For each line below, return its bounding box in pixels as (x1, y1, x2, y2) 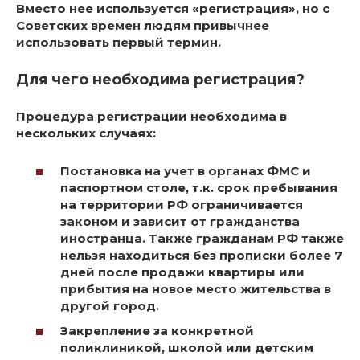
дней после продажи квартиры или (60, 264, 305, 280)
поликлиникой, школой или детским (60, 340, 313, 356)
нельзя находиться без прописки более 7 (60, 247, 342, 263)
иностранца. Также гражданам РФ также (60, 230, 344, 246)
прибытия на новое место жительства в (60, 280, 331, 297)
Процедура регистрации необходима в (16, 108, 287, 125)
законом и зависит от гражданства (60, 213, 300, 229)
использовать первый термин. (16, 35, 221, 51)
